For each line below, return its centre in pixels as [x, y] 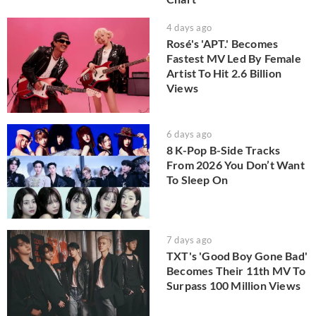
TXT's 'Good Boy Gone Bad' [237, 256]
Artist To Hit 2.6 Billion [224, 73]
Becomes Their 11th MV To [236, 271]
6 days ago [189, 134]
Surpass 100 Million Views [233, 286]
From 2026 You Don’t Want [236, 164]
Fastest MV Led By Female [234, 59]
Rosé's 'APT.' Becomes [223, 44]
